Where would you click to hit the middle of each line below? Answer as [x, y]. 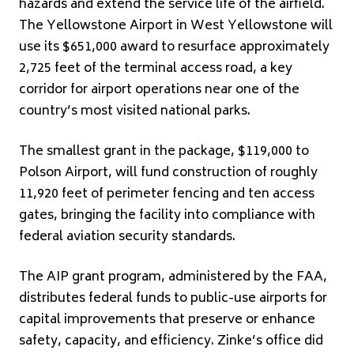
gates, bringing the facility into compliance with [167, 215]
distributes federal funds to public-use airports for [173, 298]
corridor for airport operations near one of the [159, 90]
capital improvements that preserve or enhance [167, 320]
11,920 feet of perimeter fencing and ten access [167, 194]
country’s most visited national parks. [135, 111]
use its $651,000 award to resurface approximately [174, 47]
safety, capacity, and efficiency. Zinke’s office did [171, 341]
